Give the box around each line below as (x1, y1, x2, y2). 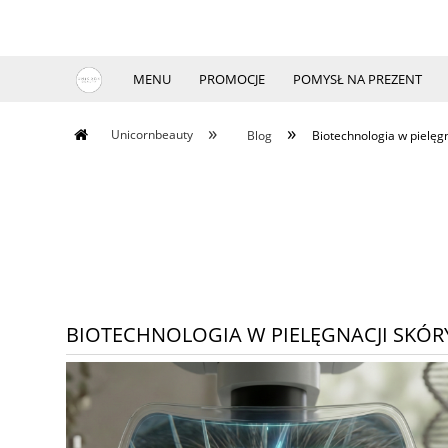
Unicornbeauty (110, 126, 193, 144)
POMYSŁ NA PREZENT (292, 70, 422, 88)
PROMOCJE (198, 70, 265, 88)
